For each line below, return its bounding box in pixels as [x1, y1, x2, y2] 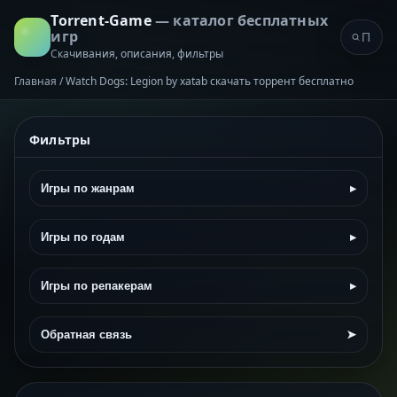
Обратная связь [41, 328, 132, 341]
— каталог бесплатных [154, 11, 328, 30]
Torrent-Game [51, 11, 155, 30]
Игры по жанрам [41, 182, 135, 195]
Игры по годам [41, 230, 125, 244]
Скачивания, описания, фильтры [51, 46, 224, 61]
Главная [14, 74, 57, 89]
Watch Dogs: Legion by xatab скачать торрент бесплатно [66, 74, 354, 89]
